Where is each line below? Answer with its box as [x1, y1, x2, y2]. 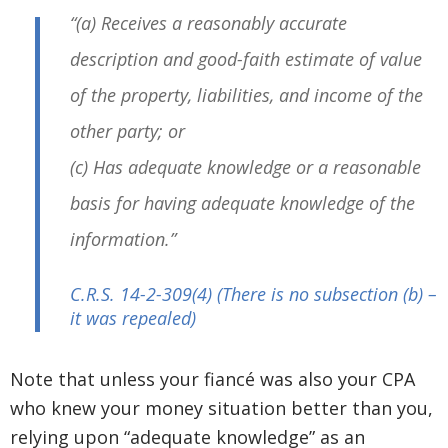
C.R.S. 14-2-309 [70, 282, 192, 307]
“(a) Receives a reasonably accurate [70, 11, 347, 36]
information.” [70, 227, 176, 252]
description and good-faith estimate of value [70, 47, 422, 72]
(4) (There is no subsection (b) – [192, 282, 437, 307]
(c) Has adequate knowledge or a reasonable [70, 155, 421, 180]
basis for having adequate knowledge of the [70, 191, 415, 216]
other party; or [70, 119, 185, 144]
